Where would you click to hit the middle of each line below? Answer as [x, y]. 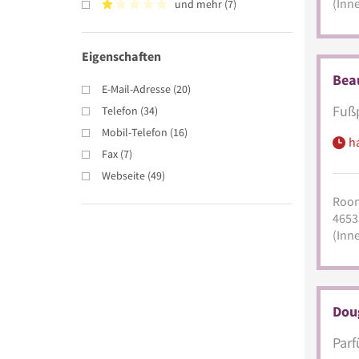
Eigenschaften [121, 56]
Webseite [123, 175]
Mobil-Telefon [135, 132]
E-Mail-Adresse [136, 89]
